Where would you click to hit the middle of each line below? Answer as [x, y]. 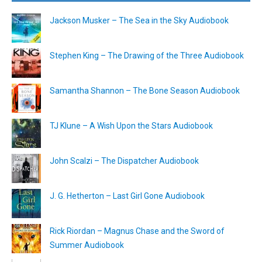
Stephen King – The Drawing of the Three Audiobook [147, 55]
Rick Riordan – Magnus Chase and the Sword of [137, 231]
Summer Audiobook [87, 245]
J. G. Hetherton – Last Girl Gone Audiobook [127, 196]
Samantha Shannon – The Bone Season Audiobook [145, 90]
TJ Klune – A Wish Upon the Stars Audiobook [131, 125]
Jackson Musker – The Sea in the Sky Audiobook [139, 20]
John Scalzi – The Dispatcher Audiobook [124, 161]
